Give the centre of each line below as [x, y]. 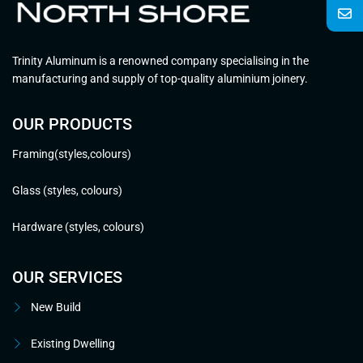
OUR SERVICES [67, 277]
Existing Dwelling [73, 344]
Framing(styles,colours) [72, 154]
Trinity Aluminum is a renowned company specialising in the [160, 61]
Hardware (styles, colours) [78, 227]
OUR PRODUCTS [72, 124]
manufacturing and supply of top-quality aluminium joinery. [160, 79]
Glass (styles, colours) [67, 190]
